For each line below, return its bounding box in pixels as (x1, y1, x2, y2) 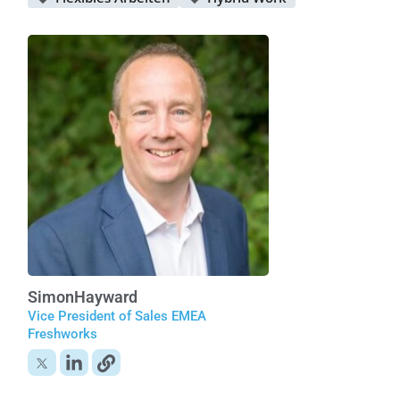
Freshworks (27, 326, 97, 343)
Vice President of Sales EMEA (27, 308, 206, 325)
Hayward (73, 287, 137, 307)
